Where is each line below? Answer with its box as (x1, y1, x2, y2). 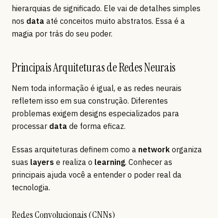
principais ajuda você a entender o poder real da (12, 170, 182, 180)
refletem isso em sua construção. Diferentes (12, 96, 168, 106)
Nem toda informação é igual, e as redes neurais (12, 83, 182, 93)
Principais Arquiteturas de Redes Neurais (12, 60, 176, 75)
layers (30, 157, 54, 167)
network (138, 145, 170, 155)
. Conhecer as (125, 157, 172, 167)
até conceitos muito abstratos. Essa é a (44, 16, 185, 26)
